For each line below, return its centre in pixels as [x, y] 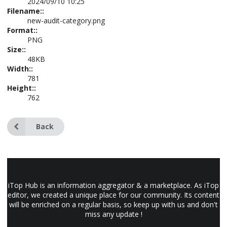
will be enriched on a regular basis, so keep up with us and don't [113, 204]
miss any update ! [113, 214]
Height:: [22, 88]
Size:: [16, 49]
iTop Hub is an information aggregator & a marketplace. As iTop [113, 185]
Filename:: [26, 11]
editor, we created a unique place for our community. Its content [113, 195]
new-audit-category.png [66, 21]
